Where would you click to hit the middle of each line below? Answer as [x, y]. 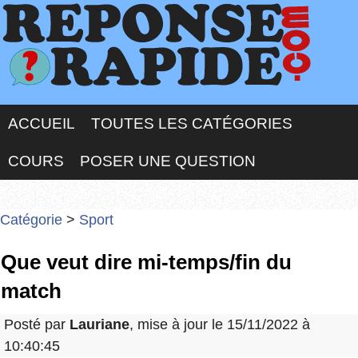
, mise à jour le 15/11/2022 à [220, 325]
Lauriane [99, 325]
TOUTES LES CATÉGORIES [192, 123]
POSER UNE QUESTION [168, 161]
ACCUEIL [42, 123]
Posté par [37, 325]
